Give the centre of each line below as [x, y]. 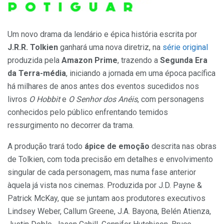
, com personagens [171, 99]
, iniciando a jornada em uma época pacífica [141, 73]
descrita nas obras [183, 146]
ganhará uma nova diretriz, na [110, 47]
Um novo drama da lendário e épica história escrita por [102, 34]
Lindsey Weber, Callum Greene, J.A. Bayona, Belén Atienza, [109, 211]
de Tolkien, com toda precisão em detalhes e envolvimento [110, 159]
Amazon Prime [89, 60]
